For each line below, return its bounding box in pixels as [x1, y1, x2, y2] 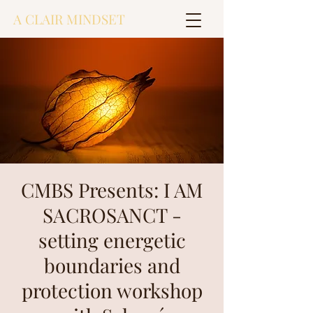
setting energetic [38, 227, 186, 253]
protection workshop [21, 277, 203, 303]
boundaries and [43, 252, 180, 278]
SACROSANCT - [42, 202, 182, 228]
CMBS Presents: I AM [21, 177, 203, 203]
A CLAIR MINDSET [13, 10, 125, 28]
